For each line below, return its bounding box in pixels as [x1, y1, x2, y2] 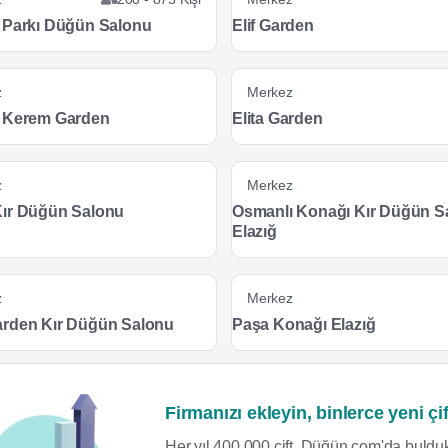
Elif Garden [231, 17, 314, 34]
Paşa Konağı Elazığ [231, 316, 376, 333]
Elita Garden [231, 110, 323, 127]
